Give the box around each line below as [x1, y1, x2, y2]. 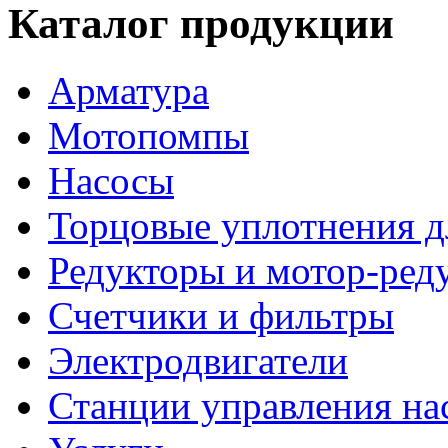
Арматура [48, 68, 209, 112]
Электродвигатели [48, 338, 348, 382]
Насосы [48, 158, 174, 202]
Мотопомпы [48, 113, 249, 157]
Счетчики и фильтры [48, 293, 394, 337]
